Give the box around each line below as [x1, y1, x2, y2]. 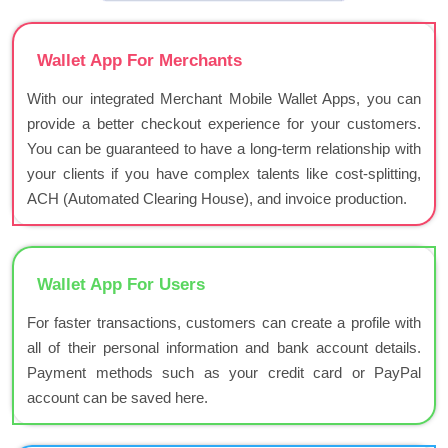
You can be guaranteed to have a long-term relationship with [27, 140, 421, 158]
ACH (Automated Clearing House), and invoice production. [27, 190, 407, 208]
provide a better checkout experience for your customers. [27, 115, 421, 133]
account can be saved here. [27, 389, 208, 407]
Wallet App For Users [37, 275, 205, 295]
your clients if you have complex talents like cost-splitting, [27, 165, 421, 183]
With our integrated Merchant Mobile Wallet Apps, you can [27, 90, 421, 108]
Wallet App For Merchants [37, 51, 242, 71]
